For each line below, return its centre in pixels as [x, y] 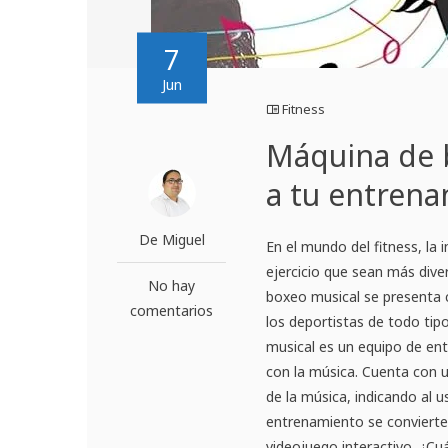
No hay [172, 285]
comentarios [172, 310]
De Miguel [171, 239]
